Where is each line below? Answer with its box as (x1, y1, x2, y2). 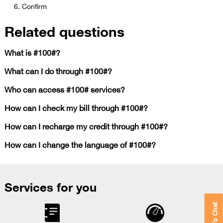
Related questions (4, 17, 124, 44)
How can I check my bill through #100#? (4, 100, 148, 115)
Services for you (4, 175, 97, 198)
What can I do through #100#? (4, 63, 112, 78)
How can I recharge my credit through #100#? (4, 118, 168, 133)
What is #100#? (4, 44, 60, 60)
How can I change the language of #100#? (4, 136, 156, 152)
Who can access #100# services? (4, 81, 125, 97)
